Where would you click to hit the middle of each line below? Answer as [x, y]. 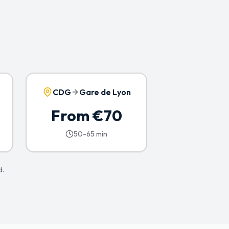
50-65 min [90, 134]
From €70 [86, 116]
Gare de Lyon [105, 92]
